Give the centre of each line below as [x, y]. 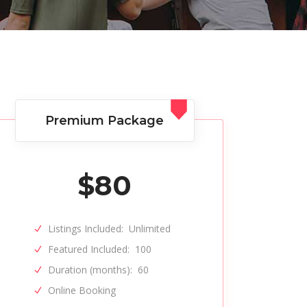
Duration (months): [90, 270]
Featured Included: [89, 249]
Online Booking [82, 290]
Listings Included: [86, 229]
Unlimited [150, 229]
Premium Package [105, 121]
